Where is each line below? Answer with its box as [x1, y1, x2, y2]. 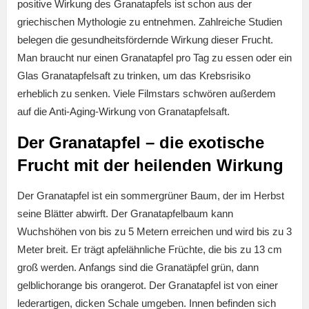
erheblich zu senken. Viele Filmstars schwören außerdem [17, 88, 276, 100]
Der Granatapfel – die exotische [17, 133, 264, 152]
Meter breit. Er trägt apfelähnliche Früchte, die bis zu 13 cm [17, 243, 282, 256]
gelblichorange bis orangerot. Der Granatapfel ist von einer [17, 279, 278, 292]
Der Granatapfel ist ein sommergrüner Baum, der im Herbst [17, 190, 284, 202]
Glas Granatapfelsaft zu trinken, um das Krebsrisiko [17, 70, 250, 82]
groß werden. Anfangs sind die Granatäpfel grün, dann [17, 261, 259, 274]
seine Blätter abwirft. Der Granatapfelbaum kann [17, 208, 233, 220]
